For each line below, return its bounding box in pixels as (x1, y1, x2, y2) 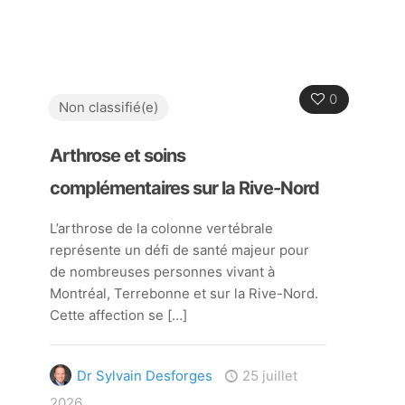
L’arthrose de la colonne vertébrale (49, 220, 273, 237)
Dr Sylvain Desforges (76, 367, 212, 384)
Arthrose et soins (49, 145, 185, 166)
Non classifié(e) (58, 99, 158, 116)
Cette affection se (49, 306, 164, 324)
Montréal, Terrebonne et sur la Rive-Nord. (49, 285, 318, 302)
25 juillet (241, 367, 297, 384)
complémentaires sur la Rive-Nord (49, 177, 319, 199)
